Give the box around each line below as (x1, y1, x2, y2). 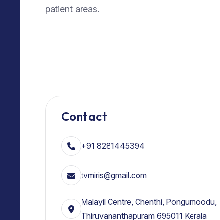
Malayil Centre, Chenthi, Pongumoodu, (81, 197, 217, 207)
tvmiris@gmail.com (81, 170, 147, 181)
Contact (61, 109, 108, 124)
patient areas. (45, 3, 99, 14)
